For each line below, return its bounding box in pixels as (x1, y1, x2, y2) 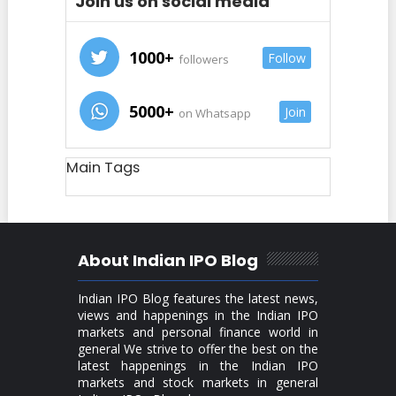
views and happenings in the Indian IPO (77, 307, 318, 324)
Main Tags (65, 157, 140, 178)
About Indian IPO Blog (77, 249, 258, 271)
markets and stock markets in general (77, 374, 318, 391)
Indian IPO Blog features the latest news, (77, 290, 318, 307)
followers (175, 51, 229, 67)
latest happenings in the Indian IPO (77, 357, 318, 374)
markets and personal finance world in (77, 324, 318, 340)
